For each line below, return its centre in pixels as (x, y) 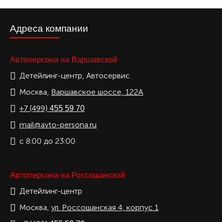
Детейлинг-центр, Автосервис (75, 76)
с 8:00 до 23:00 (47, 141)
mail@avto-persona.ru (58, 125)
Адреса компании (49, 28)
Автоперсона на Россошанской (67, 175)
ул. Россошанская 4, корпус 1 (105, 207)
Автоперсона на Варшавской (64, 60)
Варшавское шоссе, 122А (97, 92)
